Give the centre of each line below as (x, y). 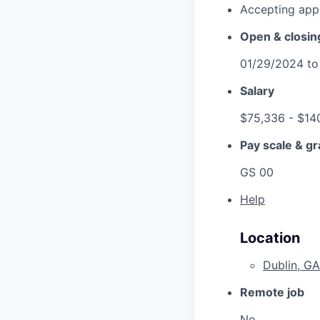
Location (270, 237)
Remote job (272, 292)
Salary (257, 90)
